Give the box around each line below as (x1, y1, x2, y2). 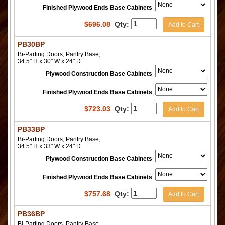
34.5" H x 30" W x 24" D (18, 57, 81, 65)
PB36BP (18, 209, 45, 218)
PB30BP (18, 40, 45, 48)
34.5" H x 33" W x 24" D (18, 142, 81, 150)
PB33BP (18, 125, 45, 133)
